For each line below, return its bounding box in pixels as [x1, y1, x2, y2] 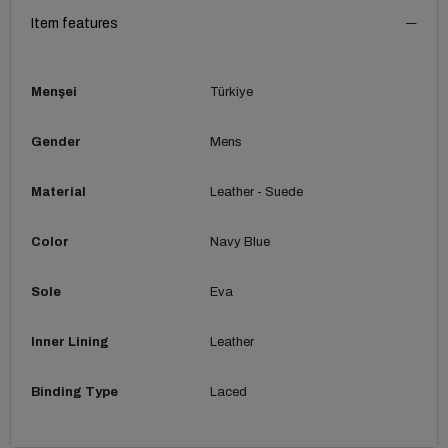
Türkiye [209, 84, 253, 99]
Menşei [31, 84, 77, 99]
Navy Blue [209, 234, 270, 249]
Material [31, 184, 86, 199]
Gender [31, 134, 81, 149]
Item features [31, 15, 118, 31]
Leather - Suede [209, 184, 303, 199]
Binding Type [31, 384, 118, 399]
